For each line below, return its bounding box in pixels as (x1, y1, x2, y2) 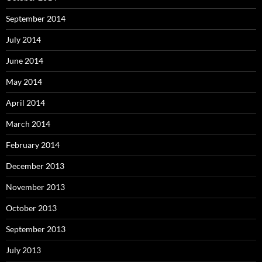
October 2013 (6, 202, 57, 213)
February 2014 (6, 139, 60, 150)
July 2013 (6, 244, 41, 255)
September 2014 (6, 13, 65, 23)
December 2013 (6, 160, 64, 171)
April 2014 (6, 97, 45, 108)
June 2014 (6, 55, 43, 65)
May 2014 (6, 76, 42, 87)
